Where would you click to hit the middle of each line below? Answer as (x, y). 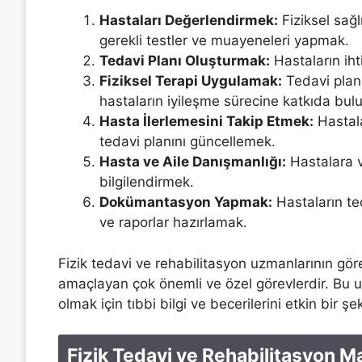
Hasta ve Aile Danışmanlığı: (193, 162)
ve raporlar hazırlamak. (173, 222)
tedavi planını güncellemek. (187, 141)
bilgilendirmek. (147, 182)
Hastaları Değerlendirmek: (189, 20)
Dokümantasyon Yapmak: (186, 202)
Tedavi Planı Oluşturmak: (185, 61)
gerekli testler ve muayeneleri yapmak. (224, 40)
